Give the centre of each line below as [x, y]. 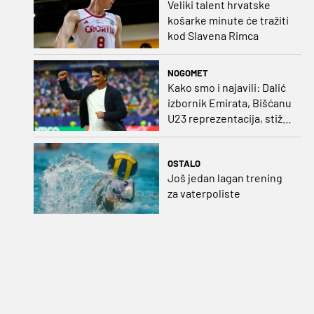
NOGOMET [187, 73]
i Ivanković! [194, 133]
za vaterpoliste [204, 193]
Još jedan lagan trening [225, 177]
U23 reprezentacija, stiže [228, 118]
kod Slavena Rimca [213, 36]
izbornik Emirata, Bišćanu [229, 102]
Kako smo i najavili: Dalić [226, 87]
